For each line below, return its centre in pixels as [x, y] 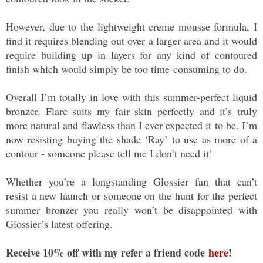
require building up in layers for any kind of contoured [131, 55]
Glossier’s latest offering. [61, 224]
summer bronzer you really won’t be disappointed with [131, 210]
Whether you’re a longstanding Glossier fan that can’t [131, 182]
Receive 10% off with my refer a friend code [107, 253]
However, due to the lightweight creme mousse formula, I [131, 27]
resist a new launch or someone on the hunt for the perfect [131, 196]
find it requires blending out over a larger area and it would [131, 41]
